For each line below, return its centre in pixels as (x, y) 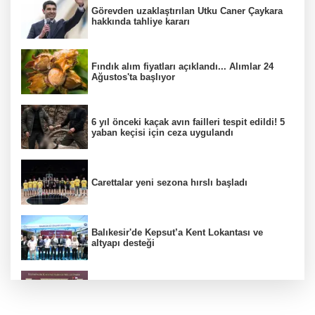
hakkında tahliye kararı (141, 22)
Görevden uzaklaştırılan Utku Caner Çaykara (187, 11)
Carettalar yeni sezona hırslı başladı (169, 182)
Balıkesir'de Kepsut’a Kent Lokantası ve (177, 232)
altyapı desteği (123, 243)
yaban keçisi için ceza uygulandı (162, 132)
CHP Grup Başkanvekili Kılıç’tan (161, 288)
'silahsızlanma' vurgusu (143, 298)
